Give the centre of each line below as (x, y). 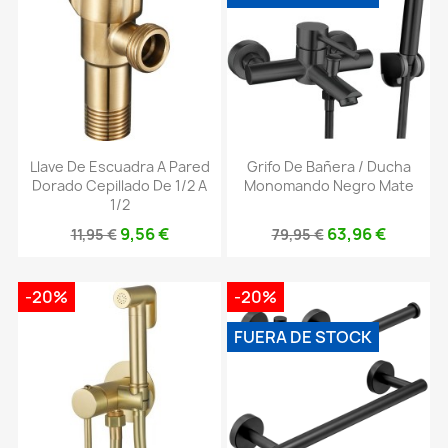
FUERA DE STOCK (303, 336)
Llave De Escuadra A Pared (119, 167)
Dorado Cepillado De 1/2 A (119, 186)
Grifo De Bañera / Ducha (328, 167)
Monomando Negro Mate (328, 186)
